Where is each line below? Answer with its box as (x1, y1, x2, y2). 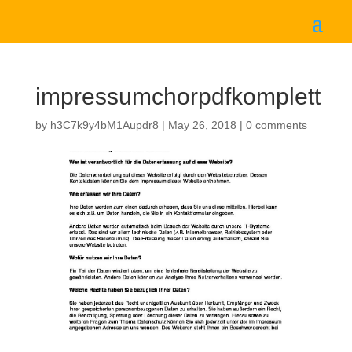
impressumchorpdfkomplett (35, 83, 321, 110)
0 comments (245, 119, 307, 132)
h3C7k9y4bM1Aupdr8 (49, 119, 159, 132)
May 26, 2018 (167, 119, 236, 132)
